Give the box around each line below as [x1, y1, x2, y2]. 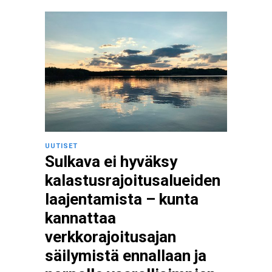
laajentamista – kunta [45, 190, 199, 208]
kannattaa [45, 209, 116, 227]
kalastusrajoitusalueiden [45, 171, 220, 189]
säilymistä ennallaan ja [45, 246, 206, 265]
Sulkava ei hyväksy [45, 152, 177, 171]
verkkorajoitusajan [45, 228, 176, 246]
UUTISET [45, 142, 78, 150]
